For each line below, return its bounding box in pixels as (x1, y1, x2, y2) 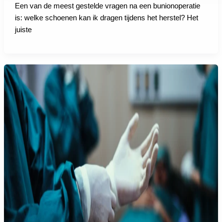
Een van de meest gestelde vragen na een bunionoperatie (14, 1, 200, 10)
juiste (14, 25, 32, 34)
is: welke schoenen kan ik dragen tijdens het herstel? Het (14, 13, 198, 22)
